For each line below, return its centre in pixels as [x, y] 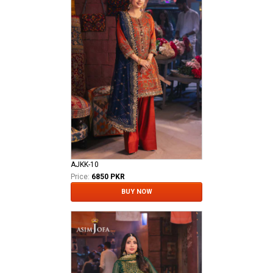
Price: [80, 177]
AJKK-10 [85, 165]
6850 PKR [108, 177]
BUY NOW [136, 192]
